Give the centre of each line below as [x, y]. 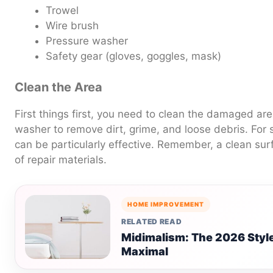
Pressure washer [87, 41]
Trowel [62, 11]
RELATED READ [152, 221]
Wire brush [72, 26]
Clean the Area [58, 87]
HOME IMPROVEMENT [166, 204]
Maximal [145, 251]
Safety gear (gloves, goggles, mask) [133, 56]
